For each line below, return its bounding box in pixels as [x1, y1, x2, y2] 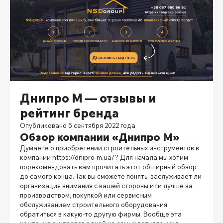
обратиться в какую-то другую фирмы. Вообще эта [20, 210, 182, 218]
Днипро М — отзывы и [20, 90, 156, 106]
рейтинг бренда [20, 105, 118, 120]
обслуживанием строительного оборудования [20, 200, 167, 209]
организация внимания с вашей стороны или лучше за [20, 181, 193, 190]
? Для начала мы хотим [114, 153, 188, 161]
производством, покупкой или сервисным [20, 191, 152, 199]
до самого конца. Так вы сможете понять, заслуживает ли [20, 172, 202, 180]
